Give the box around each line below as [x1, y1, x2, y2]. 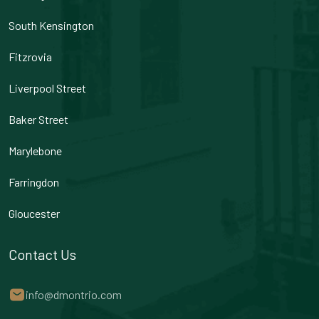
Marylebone [9, 144, 62, 158]
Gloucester [9, 206, 60, 221]
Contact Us [9, 246, 76, 263]
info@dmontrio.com [26, 288, 122, 302]
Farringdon [9, 175, 59, 189]
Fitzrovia [9, 50, 52, 64]
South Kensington [9, 19, 94, 33]
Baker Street [9, 113, 68, 127]
